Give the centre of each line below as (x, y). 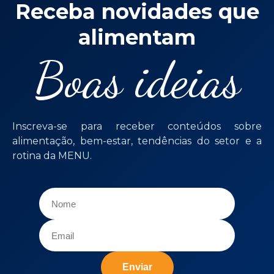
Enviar (137, 267)
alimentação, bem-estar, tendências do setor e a (137, 141)
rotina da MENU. (52, 156)
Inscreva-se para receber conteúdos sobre (137, 126)
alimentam (137, 37)
